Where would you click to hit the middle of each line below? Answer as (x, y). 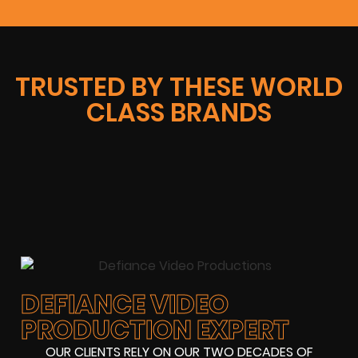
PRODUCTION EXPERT (155, 330)
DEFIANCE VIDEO (125, 304)
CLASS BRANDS (179, 112)
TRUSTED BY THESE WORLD (179, 86)
